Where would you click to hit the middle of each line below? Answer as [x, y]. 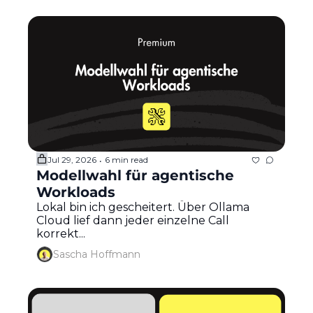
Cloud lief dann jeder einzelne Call [133, 220]
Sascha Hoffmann [97, 255]
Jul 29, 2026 [72, 160]
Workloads [76, 192]
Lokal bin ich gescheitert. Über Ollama [143, 207]
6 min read [126, 160]
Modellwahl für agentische [135, 175]
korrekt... [61, 233]
